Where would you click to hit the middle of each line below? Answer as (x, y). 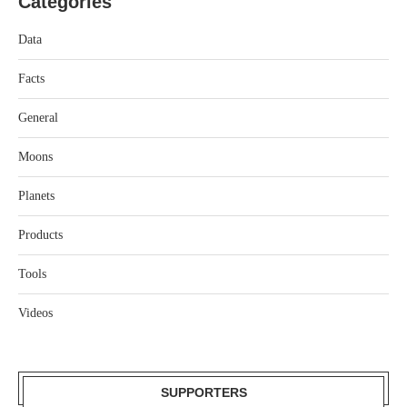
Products (40, 235)
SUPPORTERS (203, 393)
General (38, 118)
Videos (35, 313)
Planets (36, 196)
